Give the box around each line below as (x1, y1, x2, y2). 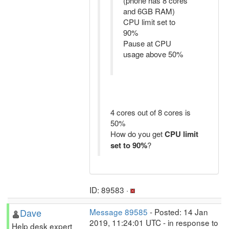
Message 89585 (89, 206, 148, 217)
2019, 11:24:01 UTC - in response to (89, 217, 218, 228)
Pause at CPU (123, 38, 171, 49)
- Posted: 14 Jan (148, 206, 208, 217)
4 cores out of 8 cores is (110, 107, 191, 118)
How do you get (110, 128, 165, 139)
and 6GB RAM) (123, 6, 175, 16)
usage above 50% (123, 49, 183, 59)
